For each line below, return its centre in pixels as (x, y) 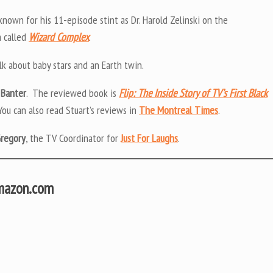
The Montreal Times (179, 110)
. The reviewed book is (73, 93)
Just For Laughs (149, 138)
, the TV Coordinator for (73, 138)
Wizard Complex (59, 37)
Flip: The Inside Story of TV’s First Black (193, 93)
